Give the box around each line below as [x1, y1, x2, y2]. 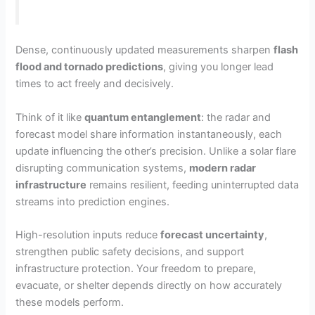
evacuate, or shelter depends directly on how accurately [15, 278, 283, 292]
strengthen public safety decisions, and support [15, 245, 245, 258]
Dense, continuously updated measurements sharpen [15, 44, 274, 57]
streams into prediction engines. [15, 195, 170, 208]
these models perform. [15, 295, 124, 309]
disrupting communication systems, [15, 161, 190, 174]
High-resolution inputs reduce [15, 228, 161, 241]
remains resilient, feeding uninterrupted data [86, 178, 300, 191]
